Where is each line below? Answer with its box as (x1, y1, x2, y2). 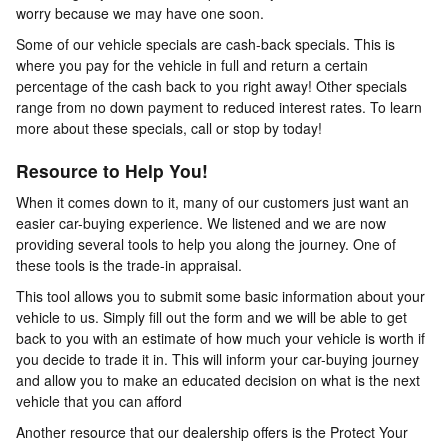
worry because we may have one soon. (16, 3, 272, 24)
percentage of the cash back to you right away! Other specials (16, 76, 407, 97)
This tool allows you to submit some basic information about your (16, 285, 425, 306)
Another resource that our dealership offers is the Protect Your (16, 421, 408, 442)
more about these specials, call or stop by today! (16, 118, 322, 139)
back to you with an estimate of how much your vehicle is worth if (16, 327, 425, 348)
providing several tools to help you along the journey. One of (16, 233, 396, 254)
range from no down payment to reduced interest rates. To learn (16, 97, 422, 118)
